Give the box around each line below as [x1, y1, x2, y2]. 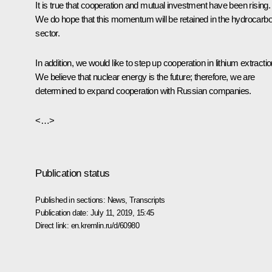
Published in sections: [35, 195, 107, 205]
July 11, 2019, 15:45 [90, 208, 154, 217]
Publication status [35, 167, 110, 179]
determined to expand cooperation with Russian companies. [35, 85, 251, 96]
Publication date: [35, 208, 90, 217]
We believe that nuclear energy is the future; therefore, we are [35, 71, 255, 82]
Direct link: [35, 220, 71, 230]
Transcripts [129, 195, 165, 205]
